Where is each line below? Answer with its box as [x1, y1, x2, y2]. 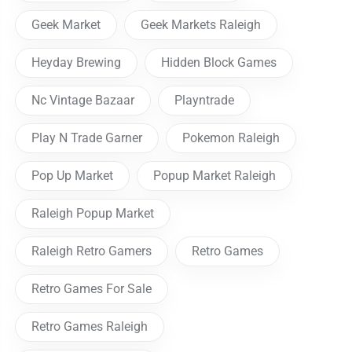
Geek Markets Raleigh [141, 17, 262, 33]
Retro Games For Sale [31, 281, 152, 297]
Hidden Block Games [161, 55, 277, 71]
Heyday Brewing [31, 55, 122, 71]
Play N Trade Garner [31, 130, 143, 146]
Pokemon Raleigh [182, 130, 280, 146]
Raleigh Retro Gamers [31, 244, 152, 259]
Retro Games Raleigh [31, 319, 148, 335]
